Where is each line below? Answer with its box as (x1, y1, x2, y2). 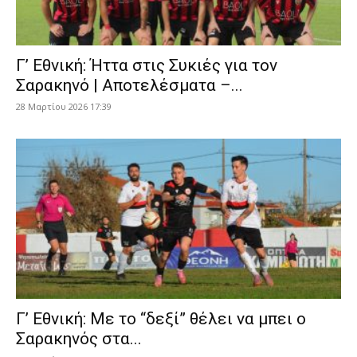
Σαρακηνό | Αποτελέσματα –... (16, 75, 243, 95)
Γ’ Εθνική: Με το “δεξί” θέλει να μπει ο (16, 309, 306, 329)
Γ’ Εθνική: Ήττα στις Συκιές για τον (16, 55, 277, 75)
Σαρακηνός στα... (16, 329, 142, 349)
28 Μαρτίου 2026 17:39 (16, 100, 112, 112)
